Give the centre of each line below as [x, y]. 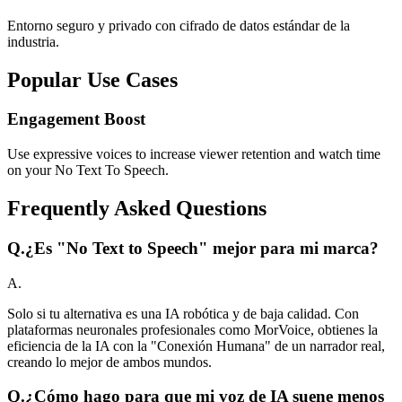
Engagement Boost [76, 119]
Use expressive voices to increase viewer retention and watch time [194, 154]
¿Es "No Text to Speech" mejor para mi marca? [202, 248]
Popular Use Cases [92, 79]
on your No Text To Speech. [88, 170]
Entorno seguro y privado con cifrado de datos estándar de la [179, 25]
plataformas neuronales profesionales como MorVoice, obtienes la [192, 329]
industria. [33, 41]
